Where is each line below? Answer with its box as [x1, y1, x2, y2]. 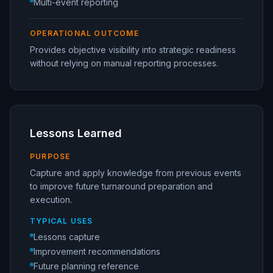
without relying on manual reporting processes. [30, 58, 218, 69]
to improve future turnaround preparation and [30, 181, 213, 192]
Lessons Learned [30, 127, 122, 140]
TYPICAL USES [30, 216, 93, 226]
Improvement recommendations [34, 246, 160, 257]
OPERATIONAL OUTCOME [30, 29, 139, 38]
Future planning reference [34, 261, 139, 272]
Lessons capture [34, 232, 100, 243]
